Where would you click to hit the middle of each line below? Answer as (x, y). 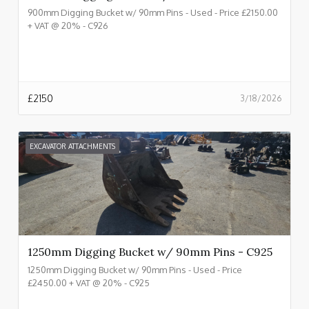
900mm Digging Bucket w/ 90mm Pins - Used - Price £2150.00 (153, 13)
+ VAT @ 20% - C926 (68, 26)
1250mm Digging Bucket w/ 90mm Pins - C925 (150, 252)
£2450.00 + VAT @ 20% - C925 (89, 283)
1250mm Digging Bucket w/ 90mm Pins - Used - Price (135, 270)
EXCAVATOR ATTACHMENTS (72, 147)
